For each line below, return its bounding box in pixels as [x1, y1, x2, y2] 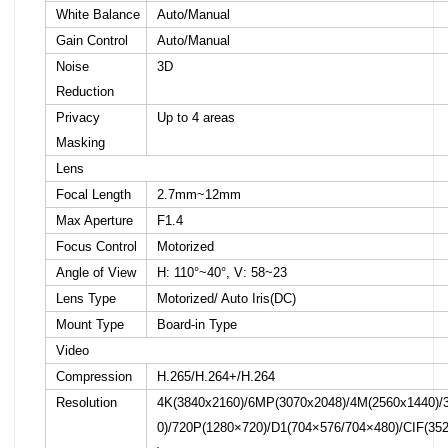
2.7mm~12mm [157, 187, 241, 202]
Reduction [56, 84, 114, 99]
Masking [56, 135, 105, 150]
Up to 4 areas [157, 110, 235, 125]
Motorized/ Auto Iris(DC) [157, 291, 296, 306]
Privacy [56, 110, 100, 125]
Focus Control [56, 239, 137, 254]
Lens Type [56, 291, 116, 306]
